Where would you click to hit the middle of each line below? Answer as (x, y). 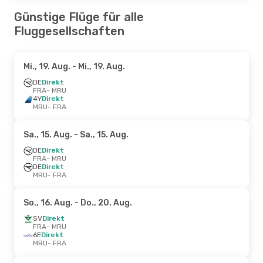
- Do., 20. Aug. (102, 203)
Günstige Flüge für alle (79, 17)
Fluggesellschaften (69, 31)
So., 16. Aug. (48, 203)
